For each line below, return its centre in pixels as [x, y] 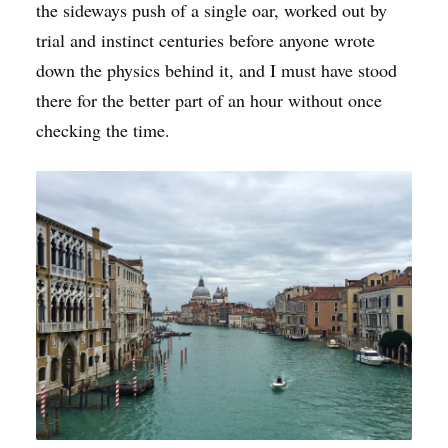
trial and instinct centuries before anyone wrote [205, 40]
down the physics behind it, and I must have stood [216, 70]
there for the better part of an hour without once [209, 100]
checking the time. [103, 130]
